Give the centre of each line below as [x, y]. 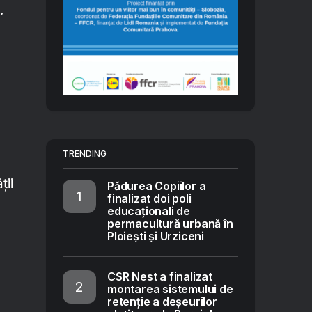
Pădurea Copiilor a [157, 186]
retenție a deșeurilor [162, 302]
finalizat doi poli [149, 198]
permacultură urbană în [170, 224]
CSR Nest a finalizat [160, 276]
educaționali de [149, 211]
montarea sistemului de [170, 289]
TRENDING [85, 154]
